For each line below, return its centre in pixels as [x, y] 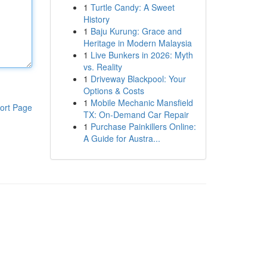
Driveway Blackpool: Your [138, 79]
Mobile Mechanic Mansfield [142, 103]
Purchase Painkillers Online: [143, 126]
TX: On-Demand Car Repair [136, 114]
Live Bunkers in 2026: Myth [142, 55]
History [96, 19]
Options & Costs [114, 91]
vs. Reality [103, 67]
